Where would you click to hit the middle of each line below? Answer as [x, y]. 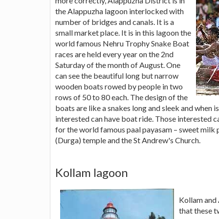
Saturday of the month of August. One [118, 65]
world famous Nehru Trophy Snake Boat [122, 43]
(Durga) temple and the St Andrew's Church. [128, 140]
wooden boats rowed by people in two [119, 86]
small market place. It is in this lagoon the [123, 32]
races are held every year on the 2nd [114, 54]
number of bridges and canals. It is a [115, 22]
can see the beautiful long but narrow [117, 75]
